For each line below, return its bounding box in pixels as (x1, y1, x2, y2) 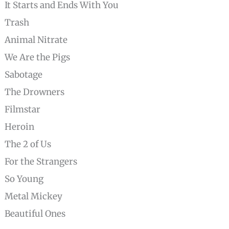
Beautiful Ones (5, 208, 80, 219)
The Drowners (5, 86, 79, 98)
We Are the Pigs (5, 51, 85, 63)
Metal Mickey (5, 190, 77, 202)
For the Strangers (5, 155, 92, 167)
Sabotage (5, 68, 57, 80)
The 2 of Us (5, 138, 66, 150)
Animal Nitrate (5, 34, 82, 45)
